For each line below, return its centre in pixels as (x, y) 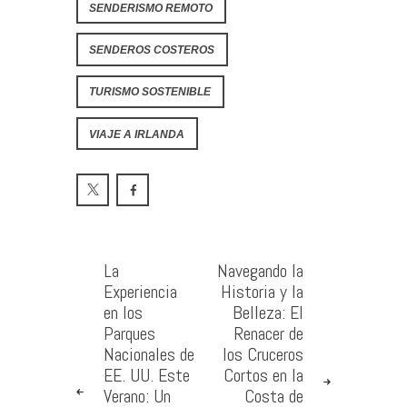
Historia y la (262, 292)
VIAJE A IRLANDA (137, 134)
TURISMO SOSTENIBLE (150, 92)
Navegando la (260, 271)
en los (124, 313)
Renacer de (268, 334)
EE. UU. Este (147, 376)
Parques (130, 334)
